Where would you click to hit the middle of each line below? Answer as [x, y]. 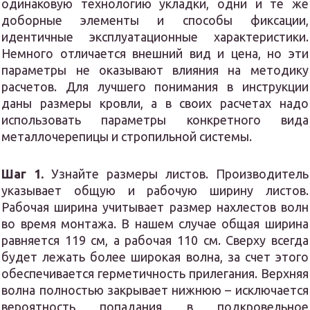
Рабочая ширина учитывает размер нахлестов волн [155, 207]
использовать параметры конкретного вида [155, 120]
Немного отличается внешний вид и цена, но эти [155, 54]
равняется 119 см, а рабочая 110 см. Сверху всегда [155, 240]
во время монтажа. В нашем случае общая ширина [155, 224]
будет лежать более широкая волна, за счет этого [155, 257]
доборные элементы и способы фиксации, [155, 20]
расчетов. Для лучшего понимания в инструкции [155, 87]
